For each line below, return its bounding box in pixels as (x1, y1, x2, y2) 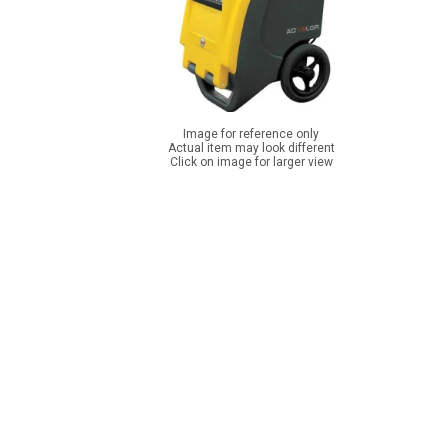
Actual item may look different (167, 141, 335, 155)
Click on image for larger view (169, 155, 333, 169)
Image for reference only (183, 127, 319, 141)
